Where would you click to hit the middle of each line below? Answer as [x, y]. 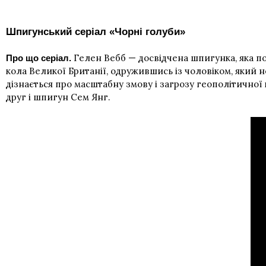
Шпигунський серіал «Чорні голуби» [96, 32]
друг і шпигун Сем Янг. [58, 97]
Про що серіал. [40, 58]
